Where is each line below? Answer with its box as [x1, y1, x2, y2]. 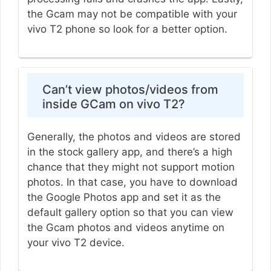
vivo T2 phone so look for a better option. [27, 23, 230, 36]
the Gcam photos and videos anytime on [27, 221, 224, 233]
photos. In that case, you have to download [27, 175, 238, 188]
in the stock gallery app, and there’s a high [27, 145, 232, 158]
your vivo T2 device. [27, 236, 125, 249]
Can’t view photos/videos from [42, 82, 218, 97]
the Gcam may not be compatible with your [27, 8, 237, 21]
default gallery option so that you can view [27, 206, 233, 218]
